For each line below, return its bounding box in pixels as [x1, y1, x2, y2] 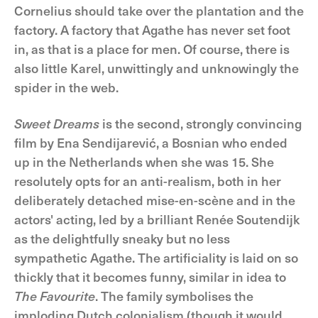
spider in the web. [14, 78, 119, 96]
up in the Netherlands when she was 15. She [14, 153, 274, 170]
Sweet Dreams [14, 114, 99, 132]
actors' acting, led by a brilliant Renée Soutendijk [14, 210, 300, 228]
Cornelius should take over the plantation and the [14, 1, 304, 19]
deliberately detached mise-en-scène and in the [14, 191, 295, 209]
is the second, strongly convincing [99, 114, 302, 132]
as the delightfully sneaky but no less [14, 229, 230, 247]
